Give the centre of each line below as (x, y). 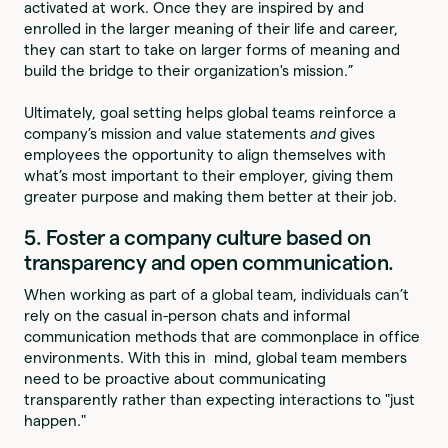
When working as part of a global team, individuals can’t (217, 294)
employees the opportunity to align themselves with (205, 154)
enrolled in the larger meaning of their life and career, (211, 28)
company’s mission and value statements (167, 133)
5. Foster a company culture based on (197, 237)
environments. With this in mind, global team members (216, 357)
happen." (55, 420)
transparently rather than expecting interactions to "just (220, 399)
